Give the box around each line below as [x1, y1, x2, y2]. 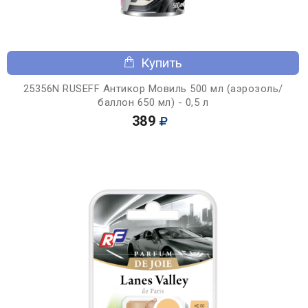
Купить [141, 54, 182, 71]
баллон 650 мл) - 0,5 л [98, 96, 208, 109]
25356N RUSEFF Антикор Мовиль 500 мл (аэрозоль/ [23, 82, 283, 95]
